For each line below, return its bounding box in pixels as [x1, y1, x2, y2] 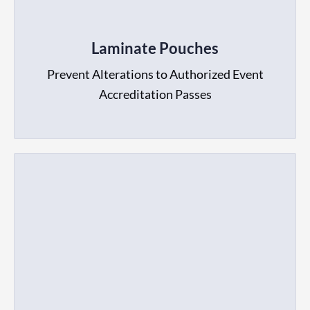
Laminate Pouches [91, 38, 219, 57]
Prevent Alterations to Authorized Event [46, 66, 264, 82]
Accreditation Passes [98, 86, 212, 102]
